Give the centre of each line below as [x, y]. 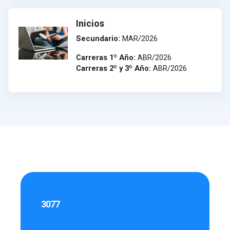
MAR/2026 [139, 39]
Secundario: [98, 39]
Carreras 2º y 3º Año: [113, 68]
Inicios [90, 24]
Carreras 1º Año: [107, 57]
